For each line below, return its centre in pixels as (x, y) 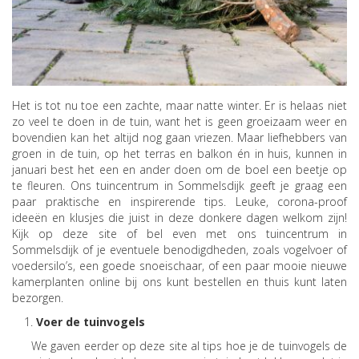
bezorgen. (38, 297)
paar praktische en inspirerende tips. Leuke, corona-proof (179, 201)
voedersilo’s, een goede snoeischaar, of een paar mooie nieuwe (179, 265)
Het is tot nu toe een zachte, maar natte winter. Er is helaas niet (179, 105)
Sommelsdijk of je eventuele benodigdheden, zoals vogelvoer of (179, 249)
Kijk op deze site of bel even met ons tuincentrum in (179, 233)
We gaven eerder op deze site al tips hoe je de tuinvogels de (189, 345)
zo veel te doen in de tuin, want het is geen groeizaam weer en (179, 121)
